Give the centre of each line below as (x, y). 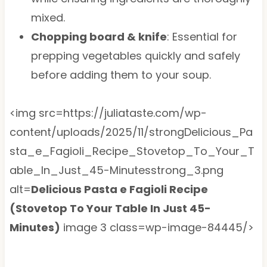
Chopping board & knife (99, 36)
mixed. (48, 17)
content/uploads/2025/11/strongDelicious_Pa (131, 132)
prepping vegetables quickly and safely (135, 55)
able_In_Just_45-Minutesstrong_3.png (116, 170)
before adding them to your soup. (121, 74)
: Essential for (202, 36)
